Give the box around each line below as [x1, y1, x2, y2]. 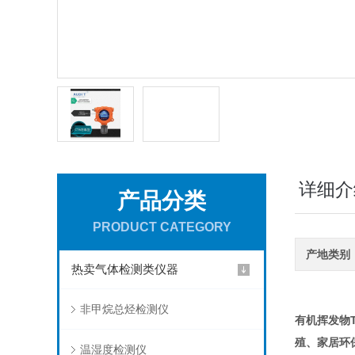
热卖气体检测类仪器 [71, 262, 179, 276]
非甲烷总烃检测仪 [79, 303, 169, 315]
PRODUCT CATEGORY [92, 220, 231, 234]
